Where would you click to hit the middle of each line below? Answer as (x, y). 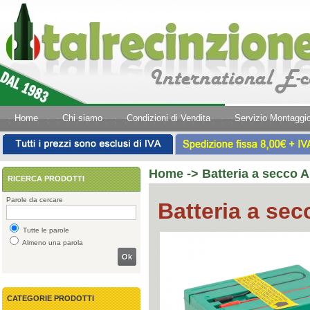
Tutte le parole (45, 230)
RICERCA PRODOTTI (46, 179)
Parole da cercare (35, 200)
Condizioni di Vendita (168, 118)
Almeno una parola (52, 243)
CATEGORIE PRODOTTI (51, 298)
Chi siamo (82, 118)
